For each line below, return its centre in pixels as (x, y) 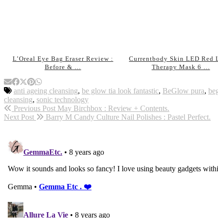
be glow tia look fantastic (120, 91)
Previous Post (34, 109)
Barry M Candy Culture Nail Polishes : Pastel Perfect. (127, 117)
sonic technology (63, 100)
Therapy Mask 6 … (181, 67)
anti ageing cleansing (46, 91)
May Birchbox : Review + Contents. (112, 109)
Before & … (63, 67)
